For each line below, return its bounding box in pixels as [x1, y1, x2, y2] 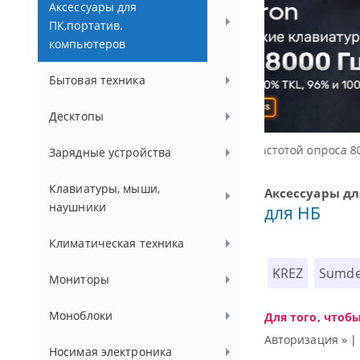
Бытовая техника [49, 72, 145, 88]
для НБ [264, 201, 321, 224]
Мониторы [49, 272, 109, 287]
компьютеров [49, 36, 126, 51]
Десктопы [49, 108, 104, 124]
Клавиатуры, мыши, [49, 181, 160, 196]
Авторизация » [264, 331, 348, 347]
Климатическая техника [49, 235, 185, 251]
